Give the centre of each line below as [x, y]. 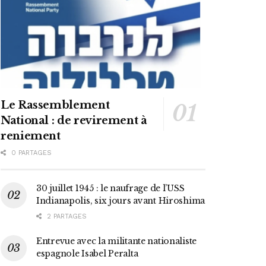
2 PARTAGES [66, 216]
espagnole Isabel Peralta [87, 253]
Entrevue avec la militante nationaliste [117, 241]
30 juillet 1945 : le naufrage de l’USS [110, 188]
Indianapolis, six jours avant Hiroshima [121, 200]
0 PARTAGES [30, 153]
